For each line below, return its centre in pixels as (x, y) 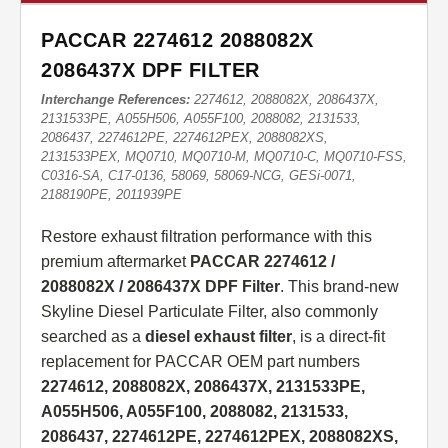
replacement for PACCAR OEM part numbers (200, 362)
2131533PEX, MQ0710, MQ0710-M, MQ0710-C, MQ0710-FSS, (224, 157)
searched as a (93, 337)
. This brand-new (339, 287)
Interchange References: (115, 100)
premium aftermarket (115, 262)
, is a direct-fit (338, 337)
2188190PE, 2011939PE (111, 195)
